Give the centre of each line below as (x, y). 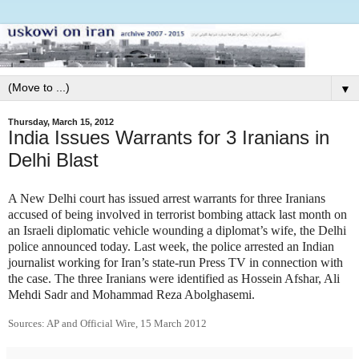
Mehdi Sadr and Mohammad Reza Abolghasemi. (131, 294)
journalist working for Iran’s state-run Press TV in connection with (175, 262)
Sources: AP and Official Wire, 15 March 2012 (107, 324)
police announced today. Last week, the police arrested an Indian (171, 246)
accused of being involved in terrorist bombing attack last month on (177, 214)
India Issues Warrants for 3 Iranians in (169, 137)
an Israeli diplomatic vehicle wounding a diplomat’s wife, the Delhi (177, 230)
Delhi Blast (53, 159)
